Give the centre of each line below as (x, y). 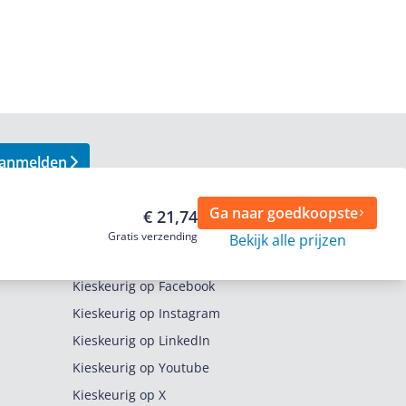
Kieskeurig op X (119, 395)
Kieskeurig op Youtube (141, 367)
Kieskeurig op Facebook (144, 286)
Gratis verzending (153, 236)
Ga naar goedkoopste (284, 213)
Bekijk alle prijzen (287, 240)
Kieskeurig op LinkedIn (141, 340)
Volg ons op (109, 259)
